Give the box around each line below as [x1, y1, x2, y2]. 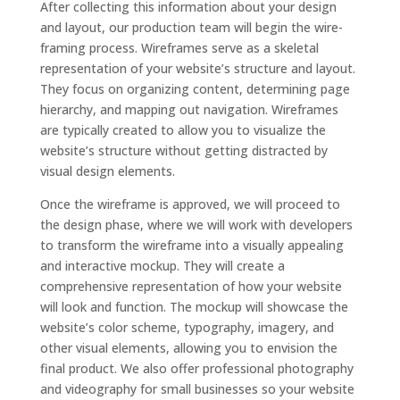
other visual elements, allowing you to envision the [39, 339, 337, 356]
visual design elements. [39, 162, 175, 179]
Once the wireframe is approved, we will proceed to [39, 196, 340, 212]
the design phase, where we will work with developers [39, 216, 353, 233]
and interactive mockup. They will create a [39, 257, 285, 274]
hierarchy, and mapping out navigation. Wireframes [39, 101, 338, 118]
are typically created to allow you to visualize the [39, 121, 326, 138]
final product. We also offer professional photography [39, 360, 354, 377]
